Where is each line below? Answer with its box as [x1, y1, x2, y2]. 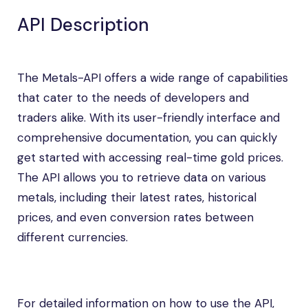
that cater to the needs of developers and [17, 90, 249, 105]
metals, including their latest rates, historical [17, 190, 256, 205]
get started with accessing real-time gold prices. [17, 150, 283, 165]
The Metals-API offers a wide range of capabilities [17, 70, 288, 85]
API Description [17, 13, 149, 36]
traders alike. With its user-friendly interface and [17, 110, 280, 125]
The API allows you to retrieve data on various [17, 170, 266, 185]
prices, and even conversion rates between [17, 210, 254, 225]
